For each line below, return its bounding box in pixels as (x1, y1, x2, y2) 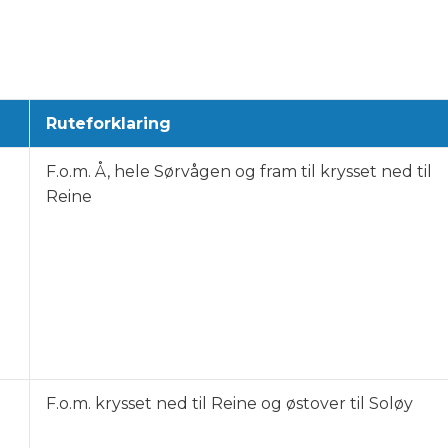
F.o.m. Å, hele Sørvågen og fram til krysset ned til (46, 162, 432, 182)
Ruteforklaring (46, 114, 171, 134)
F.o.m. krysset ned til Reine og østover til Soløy (46, 394, 413, 414)
